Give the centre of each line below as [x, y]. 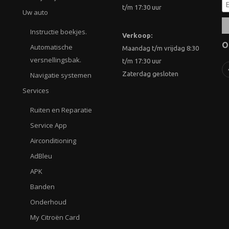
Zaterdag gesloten [150, 74]
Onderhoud [48, 202]
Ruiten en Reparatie [61, 110]
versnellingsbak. [56, 60]
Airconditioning [53, 141]
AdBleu [41, 156]
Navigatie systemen [61, 75]
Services [36, 91]
